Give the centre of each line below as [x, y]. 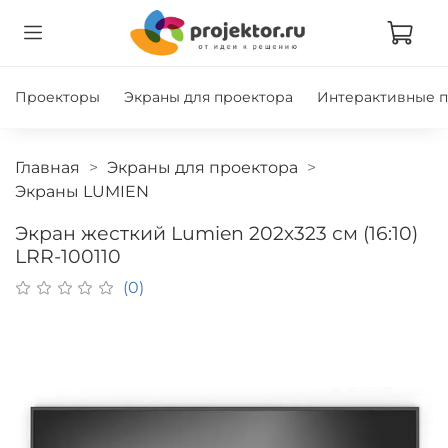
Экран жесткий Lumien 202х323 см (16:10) [216, 232]
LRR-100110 [68, 255]
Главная [47, 167]
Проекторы [57, 97]
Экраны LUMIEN [82, 191]
